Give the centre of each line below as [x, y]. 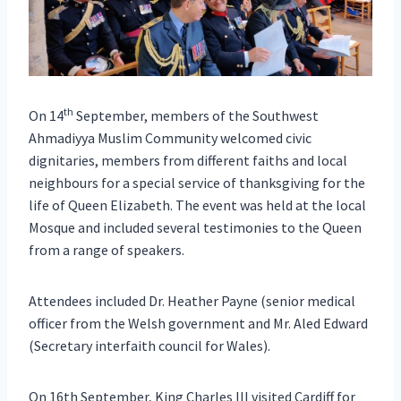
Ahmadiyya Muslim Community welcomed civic [170, 137]
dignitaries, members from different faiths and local [188, 160]
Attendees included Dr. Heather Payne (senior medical [192, 300]
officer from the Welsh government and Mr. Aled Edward [198, 323]
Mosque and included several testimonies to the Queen [195, 227]
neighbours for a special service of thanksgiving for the [197, 182]
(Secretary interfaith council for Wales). [149, 345]
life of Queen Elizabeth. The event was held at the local [197, 205]
